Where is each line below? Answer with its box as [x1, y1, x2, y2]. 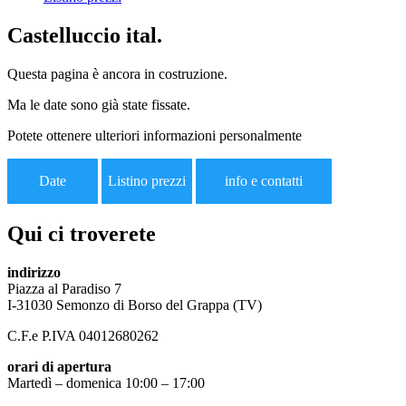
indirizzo [7, 264, 61, 280]
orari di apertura [7, 358, 111, 374]
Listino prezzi [108, 172, 186, 188]
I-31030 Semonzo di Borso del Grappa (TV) [7, 296, 262, 313]
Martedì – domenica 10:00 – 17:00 [7, 374, 205, 391]
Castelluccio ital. [7, 23, 162, 47]
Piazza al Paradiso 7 [7, 280, 121, 296]
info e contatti [225, 172, 303, 188]
